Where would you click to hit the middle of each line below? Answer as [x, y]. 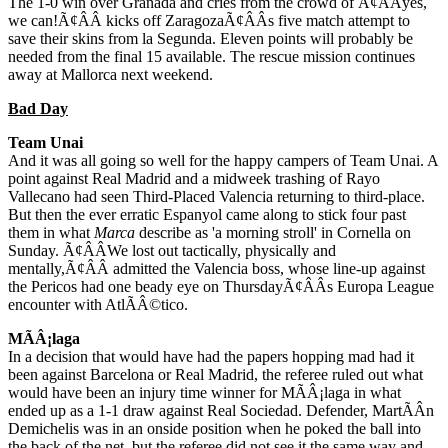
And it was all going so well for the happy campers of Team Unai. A [223, 160]
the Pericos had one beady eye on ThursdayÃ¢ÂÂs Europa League [221, 286]
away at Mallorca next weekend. [110, 74]
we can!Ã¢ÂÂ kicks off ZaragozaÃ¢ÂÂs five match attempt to [209, 20]
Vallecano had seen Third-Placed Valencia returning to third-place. [216, 196]
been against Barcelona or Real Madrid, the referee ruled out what [215, 374]
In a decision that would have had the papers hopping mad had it [211, 356]
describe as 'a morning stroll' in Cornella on [273, 232]
